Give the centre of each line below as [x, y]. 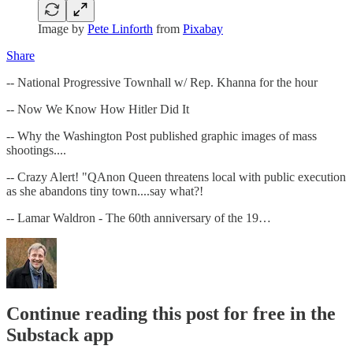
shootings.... [36, 150]
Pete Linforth [120, 28]
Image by [63, 28]
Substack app [60, 335]
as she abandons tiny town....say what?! [105, 191]
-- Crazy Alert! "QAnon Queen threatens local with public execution [176, 176]
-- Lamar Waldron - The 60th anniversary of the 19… [139, 217]
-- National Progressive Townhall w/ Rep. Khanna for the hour [162, 82]
